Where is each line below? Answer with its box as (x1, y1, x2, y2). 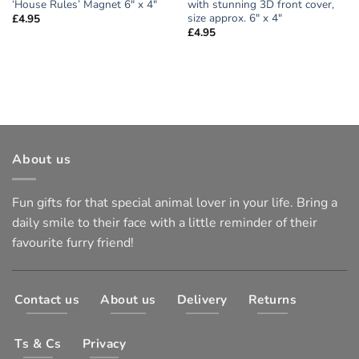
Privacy (82, 334, 126, 352)
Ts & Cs (14, 334, 62, 352)
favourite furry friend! (12, 234, 134, 252)
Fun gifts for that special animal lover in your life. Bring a (12, 194, 337, 212)
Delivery (176, 291, 228, 309)
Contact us (14, 291, 79, 309)
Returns (248, 291, 297, 309)
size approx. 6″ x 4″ (187, 10, 282, 26)
